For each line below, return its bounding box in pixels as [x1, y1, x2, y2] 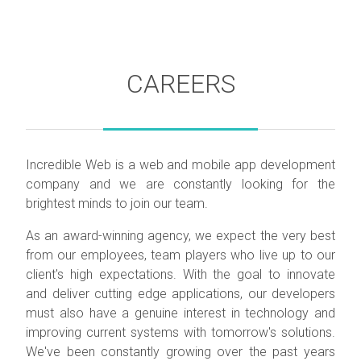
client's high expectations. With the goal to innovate [26, 267, 335, 282]
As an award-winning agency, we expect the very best [26, 228, 335, 243]
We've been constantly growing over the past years [26, 344, 335, 359]
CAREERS [126, 68, 235, 99]
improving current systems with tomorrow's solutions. [26, 325, 335, 340]
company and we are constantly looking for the [26, 176, 335, 192]
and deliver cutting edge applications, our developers [26, 286, 335, 301]
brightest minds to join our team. [26, 196, 208, 211]
